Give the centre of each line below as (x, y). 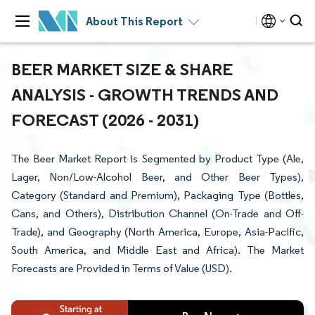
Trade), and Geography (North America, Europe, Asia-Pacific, (157, 232)
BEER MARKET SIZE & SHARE (122, 69)
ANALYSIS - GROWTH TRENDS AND (145, 94)
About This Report (134, 21)
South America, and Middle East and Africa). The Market (157, 250)
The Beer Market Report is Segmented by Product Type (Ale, (157, 159)
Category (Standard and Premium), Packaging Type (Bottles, (157, 195)
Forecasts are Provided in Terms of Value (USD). (122, 268)
